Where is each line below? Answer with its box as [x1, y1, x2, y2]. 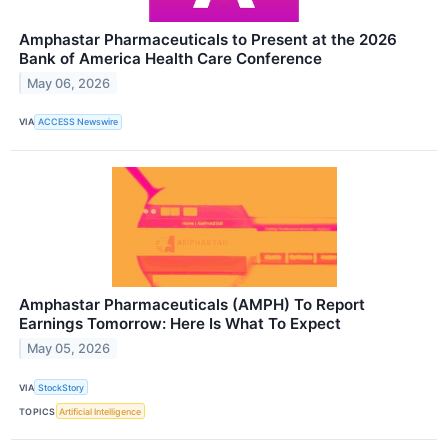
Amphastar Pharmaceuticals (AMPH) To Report [19, 295, 365, 315]
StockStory [38, 381, 85, 393]
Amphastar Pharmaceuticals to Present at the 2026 [19, 29, 397, 49]
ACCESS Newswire [38, 116, 119, 128]
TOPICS [19, 405, 56, 417]
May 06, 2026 [27, 75, 111, 91]
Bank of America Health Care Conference [19, 48, 322, 68]
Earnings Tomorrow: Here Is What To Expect [19, 314, 341, 334]
